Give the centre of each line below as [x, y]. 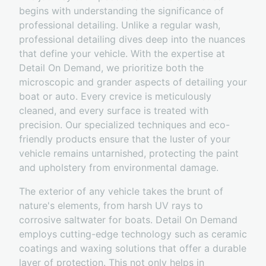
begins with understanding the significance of [121, 11]
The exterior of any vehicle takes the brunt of [121, 191]
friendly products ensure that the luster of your [125, 139]
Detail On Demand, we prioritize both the [111, 68]
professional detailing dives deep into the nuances [132, 39]
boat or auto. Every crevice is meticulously [115, 96]
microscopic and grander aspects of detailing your [133, 82]
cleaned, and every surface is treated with [114, 111]
